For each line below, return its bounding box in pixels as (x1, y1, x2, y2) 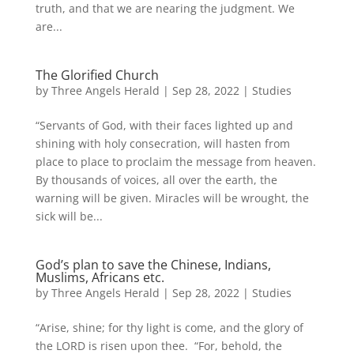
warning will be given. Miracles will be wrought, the (35, 190, 309, 205)
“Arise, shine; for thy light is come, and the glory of (35, 319, 303, 335)
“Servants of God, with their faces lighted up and (35, 117, 293, 133)
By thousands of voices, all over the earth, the (35, 171, 277, 187)
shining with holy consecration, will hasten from (35, 135, 290, 151)
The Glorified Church (35, 66, 159, 84)
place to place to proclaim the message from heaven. (35, 153, 316, 169)
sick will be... (35, 208, 103, 224)
